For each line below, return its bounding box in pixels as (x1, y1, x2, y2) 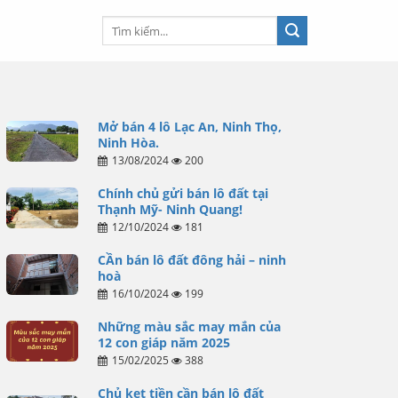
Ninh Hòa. (97, 134, 159, 152)
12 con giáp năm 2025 (97, 334, 230, 352)
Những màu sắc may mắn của (97, 318, 281, 336)
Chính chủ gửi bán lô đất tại (97, 185, 268, 203)
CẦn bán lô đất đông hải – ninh (97, 251, 286, 269)
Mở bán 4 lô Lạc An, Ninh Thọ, (97, 118, 282, 136)
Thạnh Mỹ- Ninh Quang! (97, 201, 243, 219)
